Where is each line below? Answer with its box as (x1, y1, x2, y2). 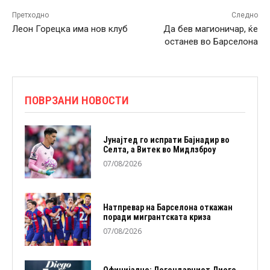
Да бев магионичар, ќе (163, 24, 258, 35)
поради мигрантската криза (102, 212, 211, 222)
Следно (231, 11, 258, 20)
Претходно (12, 11, 49, 20)
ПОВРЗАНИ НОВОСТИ (25, 93, 129, 108)
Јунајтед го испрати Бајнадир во (102, 135, 230, 145)
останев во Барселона (164, 36, 258, 48)
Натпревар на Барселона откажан (102, 202, 233, 213)
